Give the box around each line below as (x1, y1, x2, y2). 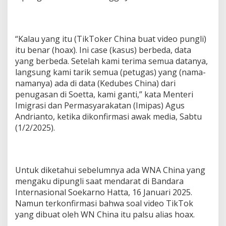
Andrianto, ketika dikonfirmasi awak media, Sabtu (15, 111, 202, 123)
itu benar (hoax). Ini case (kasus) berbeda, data (15, 44, 191, 56)
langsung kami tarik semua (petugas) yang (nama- (15, 67, 206, 78)
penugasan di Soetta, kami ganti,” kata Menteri (15, 89, 193, 100)
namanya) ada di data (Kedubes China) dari (15, 78, 176, 89)
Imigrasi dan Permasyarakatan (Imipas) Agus (15, 100, 185, 111)
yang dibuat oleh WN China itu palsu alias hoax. (15, 209, 195, 220)
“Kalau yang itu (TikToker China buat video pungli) (15, 33, 206, 45)
